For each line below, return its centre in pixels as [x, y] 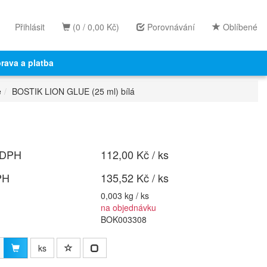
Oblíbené [239, 27]
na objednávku [128, 207]
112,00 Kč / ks [135, 154]
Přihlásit [30, 27]
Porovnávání [170, 27]
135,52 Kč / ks [135, 178]
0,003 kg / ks [125, 195]
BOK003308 [124, 219]
